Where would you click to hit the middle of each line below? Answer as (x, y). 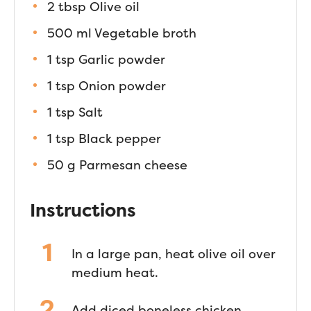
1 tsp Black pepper (104, 138)
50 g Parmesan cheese (117, 165)
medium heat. (115, 272)
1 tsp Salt (75, 112)
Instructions (83, 210)
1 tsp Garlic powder (106, 59)
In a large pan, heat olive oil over (174, 254)
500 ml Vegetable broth (122, 33)
